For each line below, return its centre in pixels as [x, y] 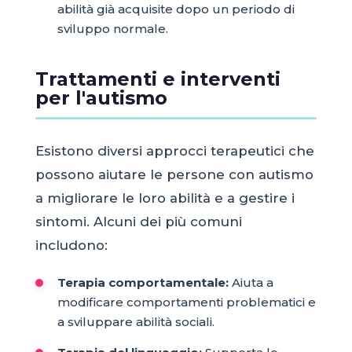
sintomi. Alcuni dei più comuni [138, 221]
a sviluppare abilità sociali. [136, 321]
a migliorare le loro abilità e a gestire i [165, 198]
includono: [71, 245]
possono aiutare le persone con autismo [174, 174]
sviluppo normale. [112, 28]
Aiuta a [251, 282]
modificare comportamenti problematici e [186, 302]
